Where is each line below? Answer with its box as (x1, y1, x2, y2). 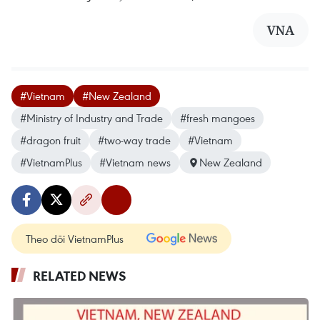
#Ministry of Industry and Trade (20, 111, 163, 126)
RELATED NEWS (33, 267, 126, 285)
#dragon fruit (20, 133, 81, 148)
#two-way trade (98, 133, 171, 148)
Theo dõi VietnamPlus (26, 231, 124, 246)
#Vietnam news (99, 155, 171, 170)
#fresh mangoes (180, 111, 255, 126)
